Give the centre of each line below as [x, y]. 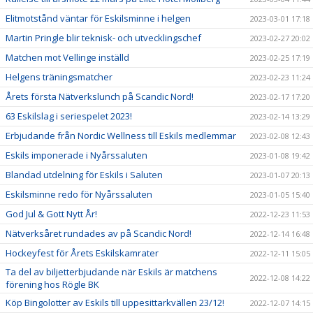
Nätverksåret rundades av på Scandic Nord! [99, 233]
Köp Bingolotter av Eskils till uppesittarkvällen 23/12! [115, 303]
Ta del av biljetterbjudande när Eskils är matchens [111, 272]
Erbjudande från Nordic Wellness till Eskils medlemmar [121, 136]
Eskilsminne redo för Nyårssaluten [79, 194]
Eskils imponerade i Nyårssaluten [77, 155]
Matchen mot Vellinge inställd [67, 57]
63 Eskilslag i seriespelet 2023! [69, 116]
